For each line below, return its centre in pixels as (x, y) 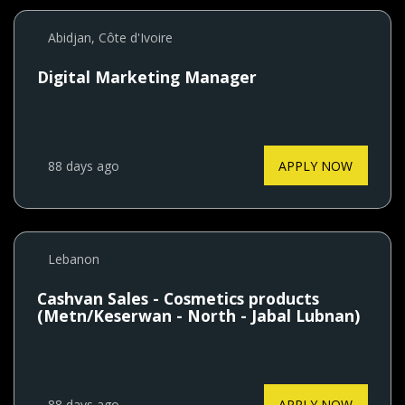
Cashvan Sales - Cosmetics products (179, 299)
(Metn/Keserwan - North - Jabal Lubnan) (199, 316)
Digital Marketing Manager (147, 77)
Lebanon (74, 259)
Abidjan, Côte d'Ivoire (111, 38)
